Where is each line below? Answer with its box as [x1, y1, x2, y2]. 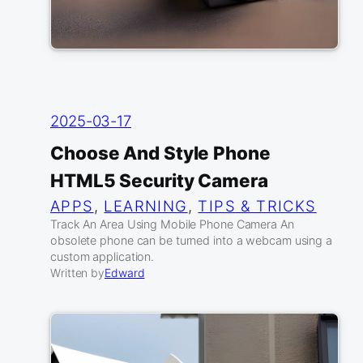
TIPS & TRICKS [198, 197, 317, 216]
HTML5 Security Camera [50, 169, 268, 192]
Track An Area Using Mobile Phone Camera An [50, 217, 294, 232]
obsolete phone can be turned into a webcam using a [50, 233, 332, 248]
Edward [105, 266, 145, 280]
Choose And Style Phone [50, 142, 271, 164]
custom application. [50, 250, 155, 264]
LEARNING [104, 197, 188, 216]
